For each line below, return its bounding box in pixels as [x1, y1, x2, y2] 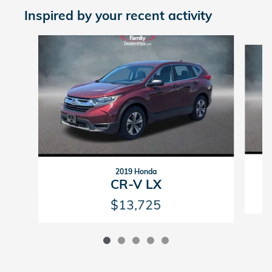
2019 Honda [115, 167, 157, 177]
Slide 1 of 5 [9, 35, 53, 47]
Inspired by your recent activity [24, 7, 212, 24]
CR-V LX [110, 176, 161, 192]
